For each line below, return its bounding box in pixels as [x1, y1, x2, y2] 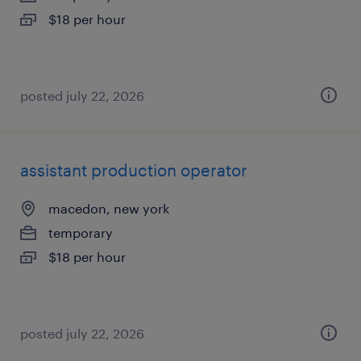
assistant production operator [20, 160, 247, 180]
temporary [48, 225, 113, 240]
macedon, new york [48, 201, 169, 216]
